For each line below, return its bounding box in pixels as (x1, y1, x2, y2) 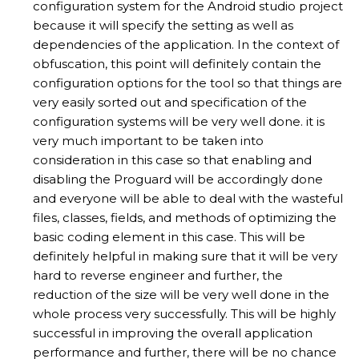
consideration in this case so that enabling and (33, 151, 312, 167)
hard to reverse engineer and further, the (33, 267, 283, 283)
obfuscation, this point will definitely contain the (33, 55, 321, 71)
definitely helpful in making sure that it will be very (33, 248, 337, 264)
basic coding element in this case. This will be (33, 228, 305, 244)
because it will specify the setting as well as (33, 17, 293, 33)
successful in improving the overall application (33, 325, 313, 341)
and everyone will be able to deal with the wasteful (33, 190, 343, 206)
